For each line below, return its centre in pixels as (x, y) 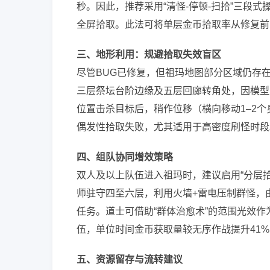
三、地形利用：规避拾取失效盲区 (149, 55)
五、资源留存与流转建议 (130, 259)
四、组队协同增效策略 (125, 157)
